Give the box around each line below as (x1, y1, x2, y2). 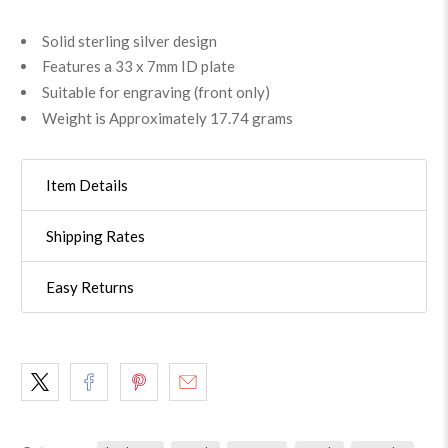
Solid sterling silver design (42, 31, 218, 50)
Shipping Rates (46, 226, 146, 245)
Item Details (46, 175, 129, 194)
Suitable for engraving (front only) (42, 83, 271, 102)
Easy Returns (46, 277, 135, 296)
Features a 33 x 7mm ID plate (42, 57, 236, 76)
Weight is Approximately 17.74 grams (42, 108, 294, 127)
